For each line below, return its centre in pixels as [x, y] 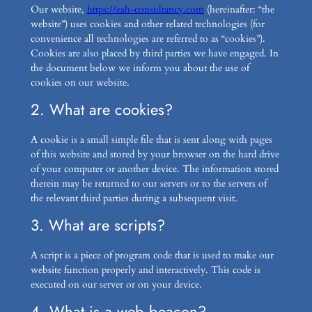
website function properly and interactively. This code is [145, 270]
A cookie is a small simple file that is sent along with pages [151, 140]
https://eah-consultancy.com [145, 10]
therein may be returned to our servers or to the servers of [148, 184]
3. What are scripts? [97, 225]
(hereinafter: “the [239, 10]
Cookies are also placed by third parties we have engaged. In [154, 54]
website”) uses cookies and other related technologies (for [147, 24]
